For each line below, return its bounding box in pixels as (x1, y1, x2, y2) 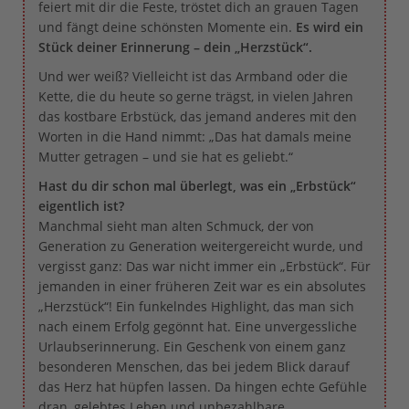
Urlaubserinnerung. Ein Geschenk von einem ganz (38, 337, 346, 355)
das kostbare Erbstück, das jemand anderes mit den (38, 107, 357, 125)
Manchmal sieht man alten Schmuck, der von (38, 216, 314, 235)
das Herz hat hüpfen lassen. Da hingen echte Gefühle (38, 377, 367, 395)
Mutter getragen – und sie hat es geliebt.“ (38, 147, 293, 165)
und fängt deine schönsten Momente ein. (38, 17, 296, 36)
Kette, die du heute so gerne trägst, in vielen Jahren (38, 87, 353, 105)
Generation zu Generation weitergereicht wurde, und (38, 236, 363, 255)
